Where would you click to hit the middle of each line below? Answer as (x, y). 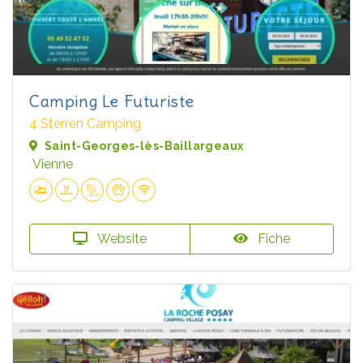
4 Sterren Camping (85, 124)
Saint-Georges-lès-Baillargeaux (144, 146)
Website (120, 238)
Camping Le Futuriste (112, 101)
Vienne (53, 164)
